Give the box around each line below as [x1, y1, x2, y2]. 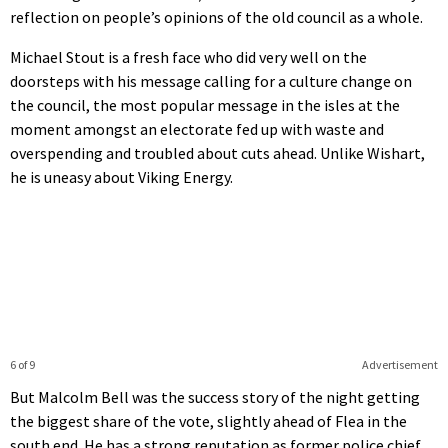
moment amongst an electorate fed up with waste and [10, 119, 384, 140]
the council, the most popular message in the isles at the [10, 95, 400, 116]
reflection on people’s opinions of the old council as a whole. [10, 7, 423, 28]
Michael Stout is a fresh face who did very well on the [10, 47, 367, 68]
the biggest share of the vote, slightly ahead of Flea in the [10, 411, 407, 432]
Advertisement [361, 357, 438, 373]
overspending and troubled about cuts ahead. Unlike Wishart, [10, 143, 425, 164]
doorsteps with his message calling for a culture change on [10, 71, 412, 92]
